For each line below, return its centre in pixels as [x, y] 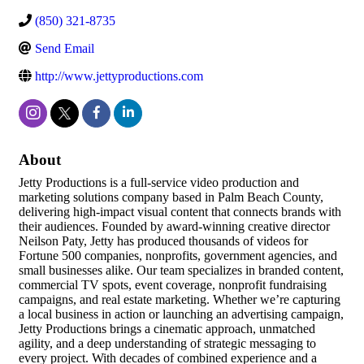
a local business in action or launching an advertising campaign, [181, 314]
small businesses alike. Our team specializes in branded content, [181, 271]
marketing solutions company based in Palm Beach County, [171, 197]
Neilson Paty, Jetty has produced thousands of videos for [163, 241]
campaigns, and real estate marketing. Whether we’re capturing [180, 300]
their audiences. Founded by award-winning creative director [174, 227]
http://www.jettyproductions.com [119, 76]
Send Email [65, 49]
